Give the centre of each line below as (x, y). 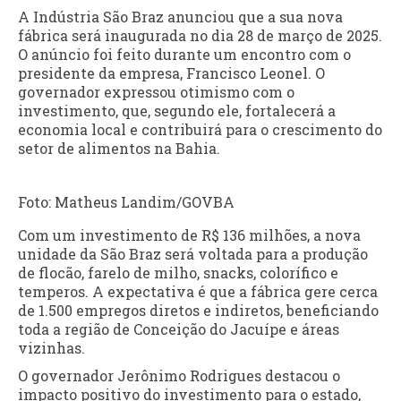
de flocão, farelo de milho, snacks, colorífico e (178, 272)
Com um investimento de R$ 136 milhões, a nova (189, 235)
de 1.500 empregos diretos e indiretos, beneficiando (198, 310)
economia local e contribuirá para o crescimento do (200, 129)
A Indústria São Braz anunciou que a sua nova (180, 16)
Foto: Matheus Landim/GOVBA (126, 201)
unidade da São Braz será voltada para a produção (193, 253)
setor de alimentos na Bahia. (119, 148)
